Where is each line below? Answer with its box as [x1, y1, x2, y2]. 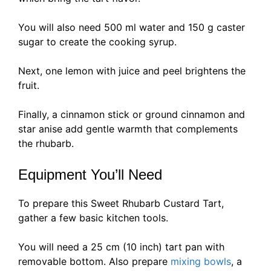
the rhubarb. [18, 137, 74, 150]
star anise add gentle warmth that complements [18, 123, 238, 135]
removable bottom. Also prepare [18, 255, 171, 268]
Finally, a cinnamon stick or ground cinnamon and [18, 108, 245, 121]
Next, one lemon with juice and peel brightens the [18, 65, 246, 77]
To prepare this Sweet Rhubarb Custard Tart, [18, 197, 224, 210]
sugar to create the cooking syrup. [18, 36, 177, 48]
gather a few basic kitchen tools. [18, 212, 168, 224]
